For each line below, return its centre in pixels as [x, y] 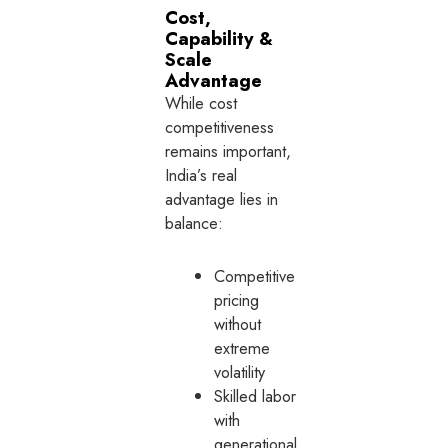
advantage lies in [222, 199]
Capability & [219, 39]
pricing [237, 300]
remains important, [228, 151]
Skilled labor [255, 396]
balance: [194, 223]
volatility [240, 372]
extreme [242, 348]
